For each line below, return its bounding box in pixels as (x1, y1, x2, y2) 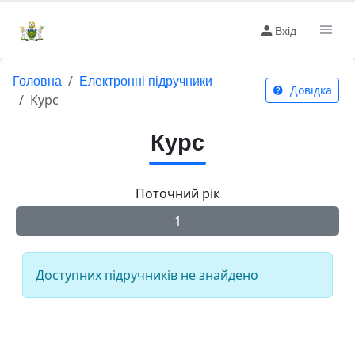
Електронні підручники (79, 71, 212, 90)
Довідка (286, 82, 332, 97)
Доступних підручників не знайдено (36, 266, 258, 284)
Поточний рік (136, 185, 219, 202)
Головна (13, 71, 62, 90)
